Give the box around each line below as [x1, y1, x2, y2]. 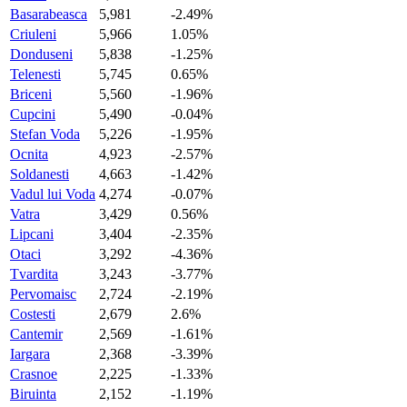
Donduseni [10, 45, 73, 62]
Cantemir [10, 325, 63, 342]
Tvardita [10, 265, 58, 282]
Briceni [10, 85, 52, 102]
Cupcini [10, 105, 55, 122]
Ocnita [10, 145, 48, 162]
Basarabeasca [10, 5, 87, 22]
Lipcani [10, 225, 54, 242]
